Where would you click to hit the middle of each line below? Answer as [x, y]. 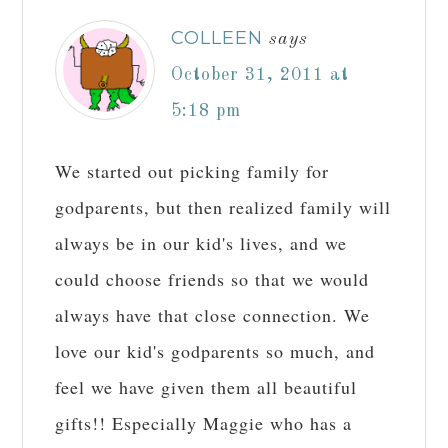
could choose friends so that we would [212, 279]
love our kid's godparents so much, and [215, 351]
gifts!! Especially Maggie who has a [204, 423]
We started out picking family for [192, 171]
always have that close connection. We [213, 315]
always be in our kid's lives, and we [201, 243]
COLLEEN [217, 38]
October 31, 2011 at [260, 75]
